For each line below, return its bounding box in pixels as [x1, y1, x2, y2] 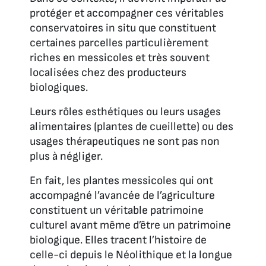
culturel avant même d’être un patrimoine [30, 218, 231, 232]
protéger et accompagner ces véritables [30, 6, 224, 20]
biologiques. [30, 80, 88, 94]
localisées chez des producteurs [30, 65, 186, 80]
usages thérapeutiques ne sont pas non [30, 134, 220, 148]
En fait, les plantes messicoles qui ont [30, 173, 213, 188]
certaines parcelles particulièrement [30, 36, 208, 50]
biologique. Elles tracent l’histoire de [30, 233, 207, 247]
